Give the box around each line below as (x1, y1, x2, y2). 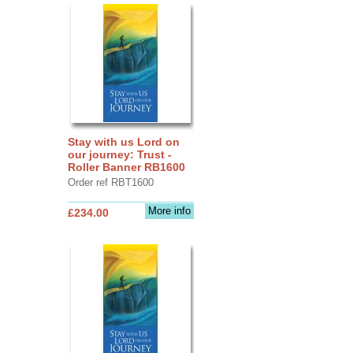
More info (147, 204, 191, 217)
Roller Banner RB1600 (67, 160, 185, 173)
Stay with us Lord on (67, 135, 180, 148)
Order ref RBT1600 (67, 176, 154, 188)
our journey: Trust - (67, 147, 172, 161)
